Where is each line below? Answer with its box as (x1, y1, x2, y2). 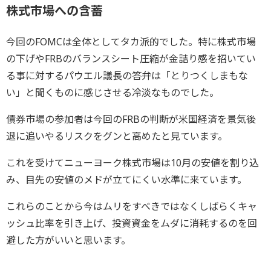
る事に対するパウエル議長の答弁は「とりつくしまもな (6, 68, 248, 82)
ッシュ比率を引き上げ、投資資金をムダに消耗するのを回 (6, 216, 257, 230)
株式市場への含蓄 (6, 2, 103, 19)
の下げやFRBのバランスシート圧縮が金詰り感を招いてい (6, 51, 256, 65)
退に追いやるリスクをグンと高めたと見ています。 (6, 129, 227, 143)
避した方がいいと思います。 (6, 233, 131, 247)
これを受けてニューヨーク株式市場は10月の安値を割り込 (6, 155, 259, 169)
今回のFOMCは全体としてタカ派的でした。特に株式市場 (6, 34, 256, 48)
